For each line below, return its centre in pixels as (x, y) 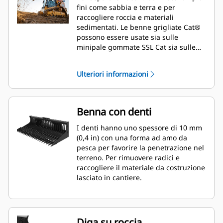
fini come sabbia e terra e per (126, 7)
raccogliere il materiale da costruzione (141, 168)
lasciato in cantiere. (109, 178)
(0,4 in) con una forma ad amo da (132, 138)
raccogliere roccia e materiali (125, 17)
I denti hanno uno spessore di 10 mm (139, 128)
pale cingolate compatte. (118, 57)
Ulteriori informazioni (112, 74)
